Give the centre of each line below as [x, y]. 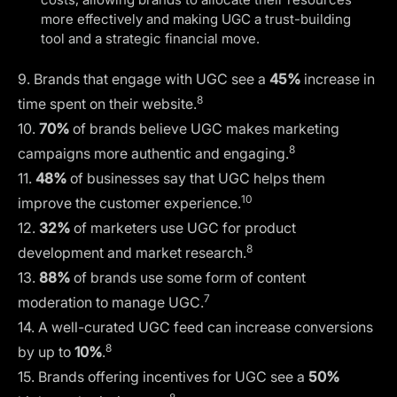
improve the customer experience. [129, 202]
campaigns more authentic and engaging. [153, 153]
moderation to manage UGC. [111, 302]
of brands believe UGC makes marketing [204, 128]
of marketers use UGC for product [183, 227]
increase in [338, 78]
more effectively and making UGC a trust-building [196, 19]
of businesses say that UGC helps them [196, 178]
